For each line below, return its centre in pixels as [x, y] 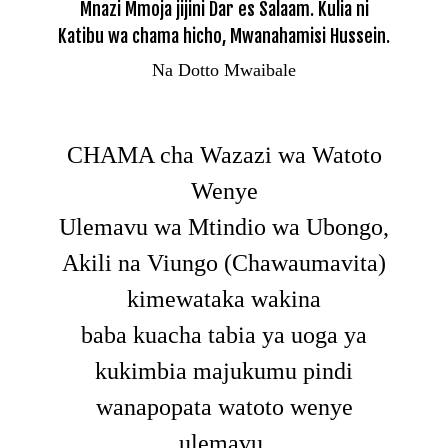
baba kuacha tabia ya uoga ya [224, 334]
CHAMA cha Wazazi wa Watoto [224, 154]
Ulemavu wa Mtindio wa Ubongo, [224, 226]
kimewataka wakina [224, 298]
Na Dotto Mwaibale [224, 69]
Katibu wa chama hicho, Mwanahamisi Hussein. [224, 35]
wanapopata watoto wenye [224, 406]
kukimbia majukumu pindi [224, 370]
